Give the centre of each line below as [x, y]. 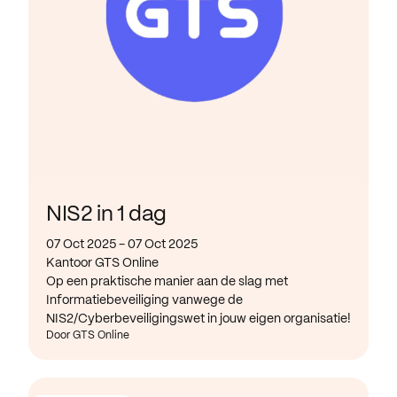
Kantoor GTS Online [102, 263]
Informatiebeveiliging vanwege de [144, 300]
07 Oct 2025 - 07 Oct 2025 [122, 244]
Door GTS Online [88, 335]
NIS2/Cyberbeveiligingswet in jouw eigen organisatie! [198, 319]
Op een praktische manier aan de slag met [167, 281]
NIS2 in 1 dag [106, 214]
